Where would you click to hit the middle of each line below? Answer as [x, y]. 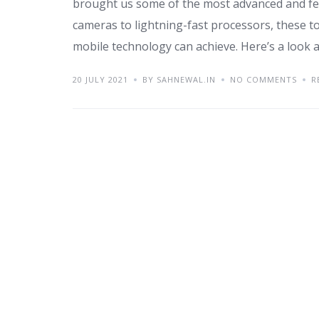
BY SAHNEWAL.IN [179, 79]
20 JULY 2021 [100, 79]
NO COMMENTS [263, 79]
